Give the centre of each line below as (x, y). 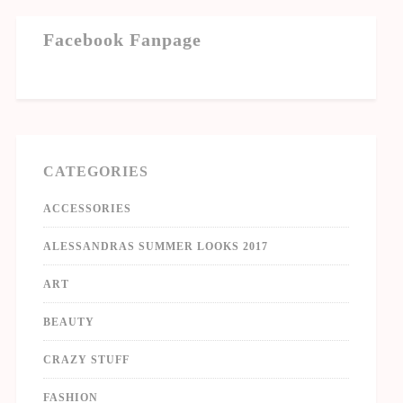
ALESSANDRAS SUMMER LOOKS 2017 (155, 246)
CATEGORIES (95, 171)
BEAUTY (68, 322)
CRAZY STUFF (86, 359)
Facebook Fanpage (122, 39)
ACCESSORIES (87, 208)
